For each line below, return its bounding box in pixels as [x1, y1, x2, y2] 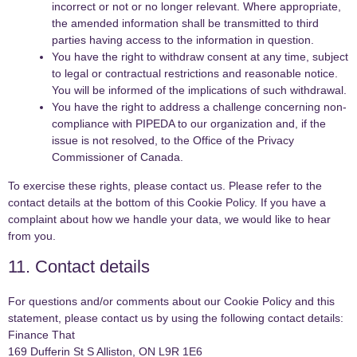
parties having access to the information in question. [52, 33, 314, 47]
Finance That [8, 328, 75, 342]
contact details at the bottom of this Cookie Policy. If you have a [8, 196, 326, 210]
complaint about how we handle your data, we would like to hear [8, 213, 331, 226]
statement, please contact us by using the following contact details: [8, 312, 343, 325]
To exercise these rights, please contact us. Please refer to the [8, 179, 322, 193]
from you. [8, 229, 56, 243]
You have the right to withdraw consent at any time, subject [52, 50, 348, 64]
